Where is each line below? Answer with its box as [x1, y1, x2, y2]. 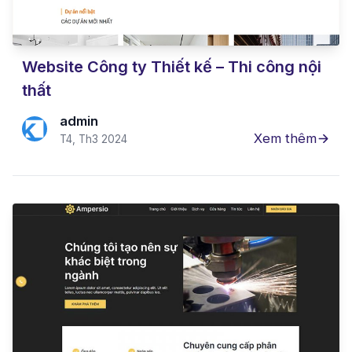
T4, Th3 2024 [60, 132, 127, 145]
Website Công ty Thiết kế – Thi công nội [22, 57, 321, 76]
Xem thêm [254, 130, 317, 146]
